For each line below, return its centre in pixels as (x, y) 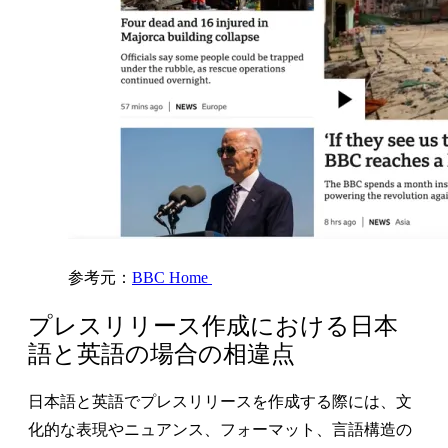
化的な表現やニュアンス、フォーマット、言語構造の (220, 429)
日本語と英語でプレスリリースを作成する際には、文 (220, 401)
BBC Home (172, 277)
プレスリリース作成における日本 (213, 325)
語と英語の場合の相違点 (161, 353)
